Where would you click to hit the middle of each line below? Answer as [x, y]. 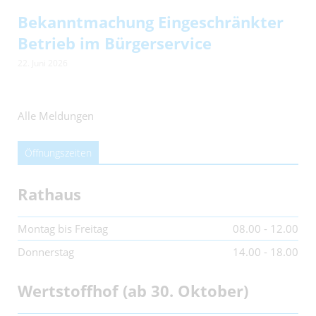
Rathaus [49, 194]
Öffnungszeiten [58, 153]
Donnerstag [46, 252]
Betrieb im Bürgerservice [115, 43]
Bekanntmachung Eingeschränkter [151, 22]
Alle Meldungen [56, 116]
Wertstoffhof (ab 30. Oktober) [133, 291]
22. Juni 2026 [43, 63]
